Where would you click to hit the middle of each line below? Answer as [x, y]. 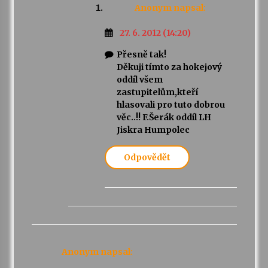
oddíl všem [139, 80]
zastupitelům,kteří [157, 92]
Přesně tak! [141, 55]
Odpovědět [147, 158]
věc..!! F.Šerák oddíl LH [164, 118]
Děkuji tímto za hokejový [169, 67]
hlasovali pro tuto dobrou [170, 105]
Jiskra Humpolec [153, 130]
